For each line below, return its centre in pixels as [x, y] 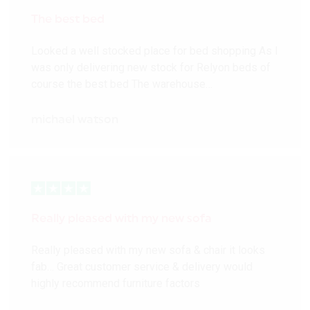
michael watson [75, 120]
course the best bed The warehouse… [122, 84]
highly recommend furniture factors [116, 284]
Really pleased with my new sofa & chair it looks [148, 250]
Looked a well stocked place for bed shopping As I [155, 51]
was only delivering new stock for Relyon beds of [151, 68]
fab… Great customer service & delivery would [142, 267]
